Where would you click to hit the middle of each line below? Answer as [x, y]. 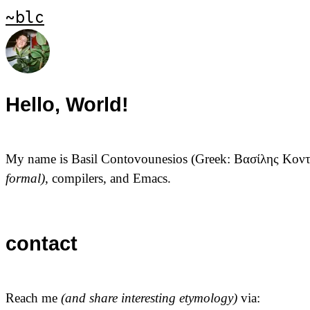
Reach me [33, 298]
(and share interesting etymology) [149, 298]
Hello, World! [67, 104]
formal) [25, 178]
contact [42, 244]
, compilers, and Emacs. [108, 178]
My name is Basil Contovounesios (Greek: [120, 158]
